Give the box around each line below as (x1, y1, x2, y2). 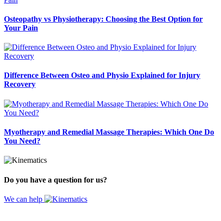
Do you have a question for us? (4, 175, 107, 184)
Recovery (4, 80, 36, 89)
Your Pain (4, 23, 38, 32)
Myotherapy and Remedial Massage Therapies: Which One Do (4, 128, 214, 137)
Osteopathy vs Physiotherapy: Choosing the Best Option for (4, 14, 203, 23)
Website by (4, 205, 30, 212)
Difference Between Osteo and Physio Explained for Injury (4, 71, 200, 80)
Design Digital (30, 205, 63, 212)
